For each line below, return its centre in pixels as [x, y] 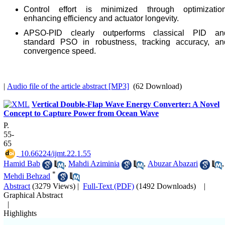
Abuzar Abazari [173, 164]
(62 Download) [155, 86]
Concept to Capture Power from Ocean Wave [81, 114]
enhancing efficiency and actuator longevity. [101, 19]
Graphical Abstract [33, 195]
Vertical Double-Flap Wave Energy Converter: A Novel [126, 104]
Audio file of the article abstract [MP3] [68, 86]
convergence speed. [60, 51]
